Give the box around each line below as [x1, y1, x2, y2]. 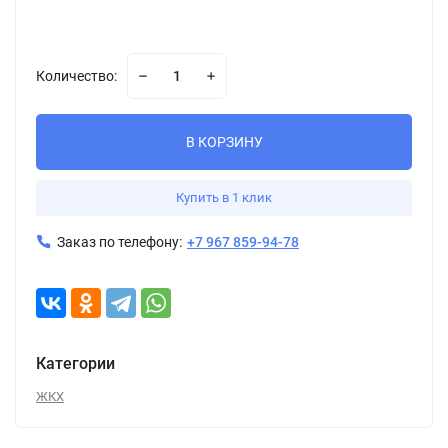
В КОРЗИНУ [185, 134, 263, 150]
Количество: [36, 68, 117, 84]
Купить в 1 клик [176, 190, 272, 205]
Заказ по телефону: [57, 234, 182, 250]
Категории [36, 354, 115, 373]
